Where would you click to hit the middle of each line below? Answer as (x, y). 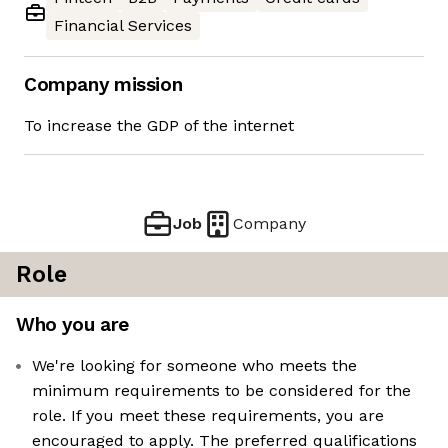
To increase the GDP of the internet (159, 126)
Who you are (72, 325)
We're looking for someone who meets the (194, 366)
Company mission (103, 85)
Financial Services (123, 26)
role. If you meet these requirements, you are (208, 416)
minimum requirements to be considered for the (221, 391)
